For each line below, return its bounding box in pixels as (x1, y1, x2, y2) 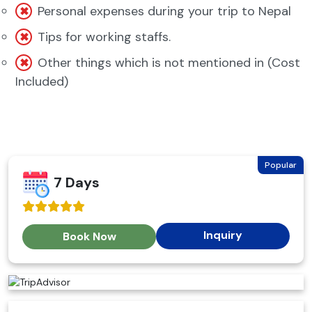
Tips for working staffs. (38, 29, 174, 46)
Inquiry (203, 228, 242, 243)
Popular (265, 159, 297, 171)
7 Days (50, 173, 100, 192)
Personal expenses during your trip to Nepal (38, 3, 295, 20)
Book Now (62, 229, 116, 244)
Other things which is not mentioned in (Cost (38, 54, 300, 72)
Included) (15, 73, 68, 91)
